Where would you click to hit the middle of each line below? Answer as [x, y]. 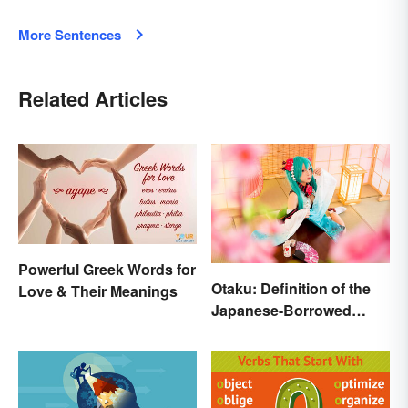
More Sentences [70, 35]
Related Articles [93, 99]
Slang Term [250, 331]
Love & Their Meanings [98, 291]
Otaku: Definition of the [291, 288]
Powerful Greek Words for [107, 270]
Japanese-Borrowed [281, 310]
